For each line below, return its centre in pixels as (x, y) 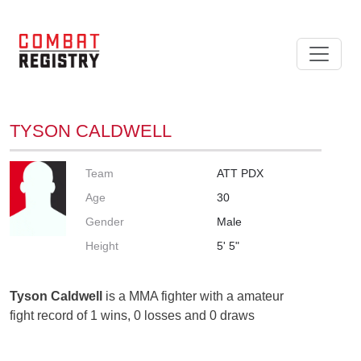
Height (102, 245)
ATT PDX (241, 173)
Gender (105, 221)
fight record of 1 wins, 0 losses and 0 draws (132, 315)
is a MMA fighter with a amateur (193, 296)
